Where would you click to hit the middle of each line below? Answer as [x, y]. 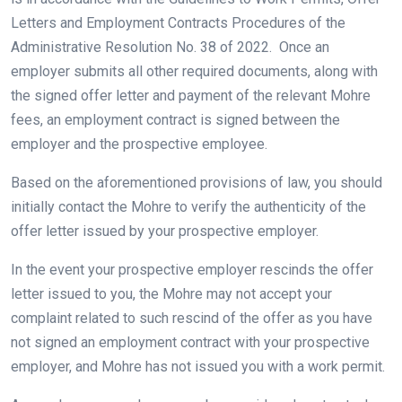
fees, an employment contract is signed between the [175, 120]
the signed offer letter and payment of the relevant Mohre [191, 96]
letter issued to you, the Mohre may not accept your [171, 294]
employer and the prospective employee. [139, 144]
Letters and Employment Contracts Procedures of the [178, 23]
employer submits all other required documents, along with [194, 71]
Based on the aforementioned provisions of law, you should [197, 183]
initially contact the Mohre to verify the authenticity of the [188, 207]
